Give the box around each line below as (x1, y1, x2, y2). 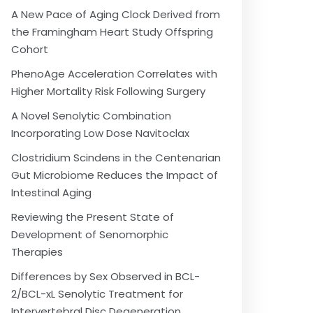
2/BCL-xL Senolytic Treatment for (11, 286, 183, 301)
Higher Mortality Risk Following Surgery (11, 84, 205, 99)
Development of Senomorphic (11, 227, 168, 242)
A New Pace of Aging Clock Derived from (11, 7, 220, 22)
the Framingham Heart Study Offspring (11, 24, 213, 39)
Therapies (11, 245, 63, 259)
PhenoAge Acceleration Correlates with (11, 66, 217, 81)
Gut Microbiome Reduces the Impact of (11, 168, 218, 182)
